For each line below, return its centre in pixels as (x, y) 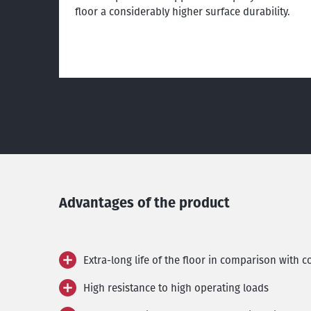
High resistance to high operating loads (176, 287)
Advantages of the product (144, 202)
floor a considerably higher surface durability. (183, 11)
